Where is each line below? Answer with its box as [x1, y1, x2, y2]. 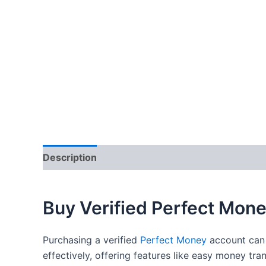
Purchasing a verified [43, 234, 140, 246]
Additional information [109, 151, 213, 164]
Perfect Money [140, 234, 207, 246]
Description [43, 151, 97, 164]
